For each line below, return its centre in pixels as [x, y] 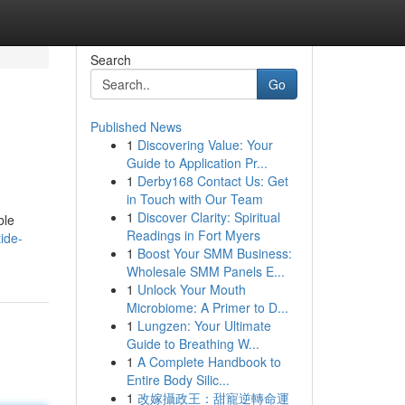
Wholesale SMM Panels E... [205, 271]
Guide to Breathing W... [193, 344]
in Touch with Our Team [194, 199]
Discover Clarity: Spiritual [208, 217]
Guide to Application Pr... [197, 163]
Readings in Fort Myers [193, 235]
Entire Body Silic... [178, 380]
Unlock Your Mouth [191, 289]
